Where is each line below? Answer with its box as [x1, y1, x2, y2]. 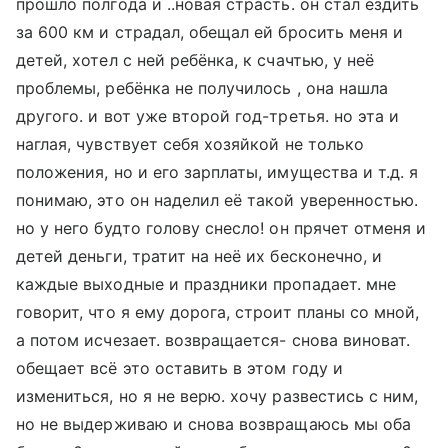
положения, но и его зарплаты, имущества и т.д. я [16, 162, 419, 182]
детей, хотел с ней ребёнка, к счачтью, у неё [16, 50, 375, 70]
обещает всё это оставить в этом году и [16, 358, 343, 378]
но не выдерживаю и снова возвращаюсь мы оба [16, 414, 412, 434]
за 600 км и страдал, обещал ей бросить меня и [16, 22, 404, 42]
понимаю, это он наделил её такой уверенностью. [16, 190, 419, 210]
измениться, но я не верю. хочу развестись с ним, [16, 386, 419, 406]
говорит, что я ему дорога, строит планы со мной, [16, 302, 420, 322]
